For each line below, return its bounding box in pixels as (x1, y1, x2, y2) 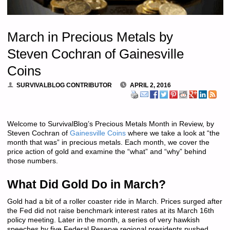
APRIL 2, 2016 (130, 82, 171, 89)
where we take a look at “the (125, 129, 220, 137)
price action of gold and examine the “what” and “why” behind (7, 147, 206, 156)
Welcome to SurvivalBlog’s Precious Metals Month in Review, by (7, 120, 214, 128)
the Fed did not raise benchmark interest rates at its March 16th (7, 207, 214, 215)
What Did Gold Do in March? (7, 177, 166, 191)
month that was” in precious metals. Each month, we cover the (7, 138, 209, 146)
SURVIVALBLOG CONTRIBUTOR (16, 82, 112, 89)
